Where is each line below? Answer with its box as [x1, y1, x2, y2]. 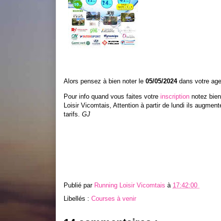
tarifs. [64, 110, 82, 118]
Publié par [64, 181, 94, 189]
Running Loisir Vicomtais [94, 181, 167, 189]
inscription [160, 92, 189, 100]
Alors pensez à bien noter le [64, 77, 146, 85]
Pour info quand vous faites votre [64, 92, 160, 100]
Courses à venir [91, 194, 136, 202]
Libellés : [64, 194, 91, 202]
